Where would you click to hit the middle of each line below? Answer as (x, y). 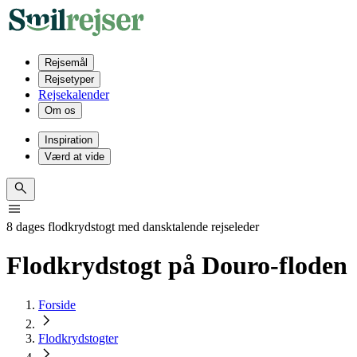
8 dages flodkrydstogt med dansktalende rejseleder (133, 227)
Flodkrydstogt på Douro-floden (177, 266)
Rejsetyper (69, 79)
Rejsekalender (74, 94)
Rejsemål (66, 63)
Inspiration (69, 140)
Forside (57, 304)
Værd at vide (75, 157)
